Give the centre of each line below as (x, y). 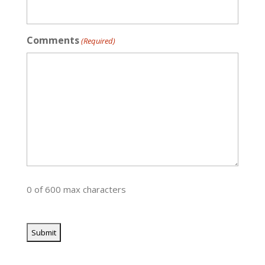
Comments (53, 40)
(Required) (98, 41)
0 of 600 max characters (76, 189)
